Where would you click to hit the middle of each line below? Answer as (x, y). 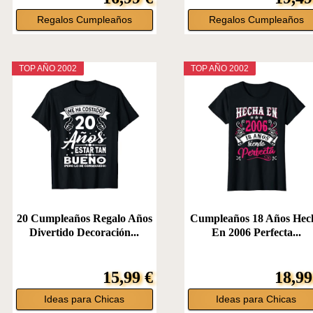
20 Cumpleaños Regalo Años (84, 219)
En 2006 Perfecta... (256, 233)
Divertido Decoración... (85, 233)
